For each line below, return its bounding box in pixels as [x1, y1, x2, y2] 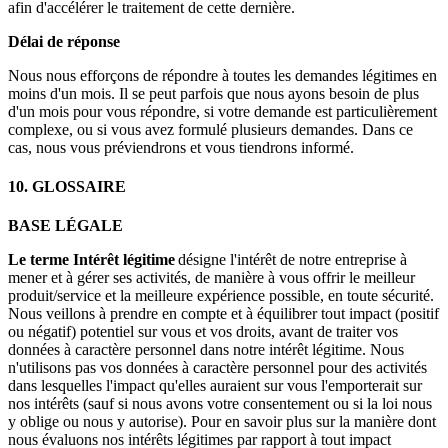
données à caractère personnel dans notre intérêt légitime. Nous [8, 341, 404, 359]
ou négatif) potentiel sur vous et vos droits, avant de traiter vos [8, 323, 398, 341]
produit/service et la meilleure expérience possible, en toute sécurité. [8, 287, 434, 305]
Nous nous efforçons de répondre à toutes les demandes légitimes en [8, 66, 437, 84]
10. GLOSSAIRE [8, 177, 126, 195]
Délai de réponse [8, 32, 120, 50]
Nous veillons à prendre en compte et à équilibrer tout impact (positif [8, 305, 439, 323]
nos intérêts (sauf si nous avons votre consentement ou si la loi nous [8, 395, 432, 413]
